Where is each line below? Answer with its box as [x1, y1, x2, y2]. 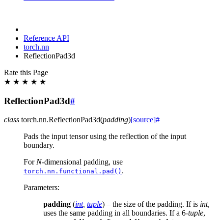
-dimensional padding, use [42, 158, 123, 166]
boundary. [24, 141, 55, 150]
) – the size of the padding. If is [102, 200, 200, 209]
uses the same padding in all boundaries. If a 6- [43, 209, 188, 218]
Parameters [24, 183, 57, 192]
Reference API [24, 34, 69, 42]
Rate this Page [4, 68, 48, 77]
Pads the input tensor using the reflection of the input [24, 132, 186, 141]
